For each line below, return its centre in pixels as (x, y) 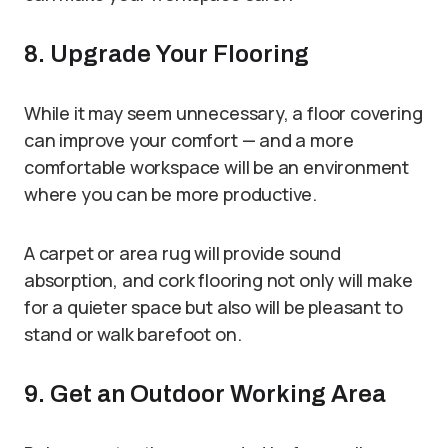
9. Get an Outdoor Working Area (205, 394)
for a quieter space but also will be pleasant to (213, 307)
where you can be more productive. (171, 194)
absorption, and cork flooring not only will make (218, 280)
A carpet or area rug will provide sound (182, 253)
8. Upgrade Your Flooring (166, 54)
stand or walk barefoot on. (133, 334)
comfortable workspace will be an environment (217, 167)
